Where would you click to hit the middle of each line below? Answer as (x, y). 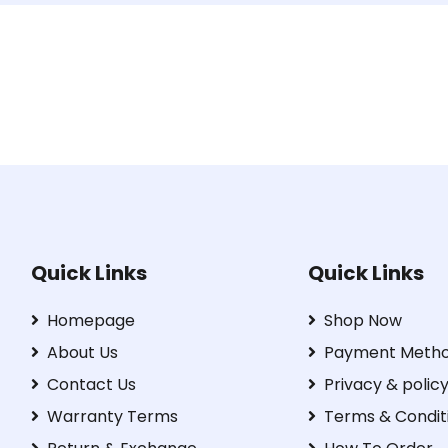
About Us (82, 352)
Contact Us (91, 384)
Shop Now (363, 320)
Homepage (90, 320)
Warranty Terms (112, 416)
